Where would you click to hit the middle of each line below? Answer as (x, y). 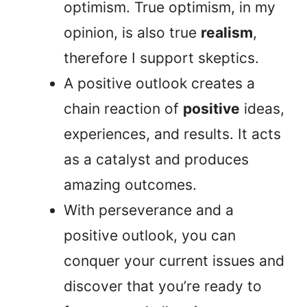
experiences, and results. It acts (172, 134)
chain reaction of (123, 109)
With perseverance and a (149, 210)
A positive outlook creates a (159, 84)
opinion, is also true (132, 33)
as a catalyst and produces (156, 160)
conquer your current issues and (174, 261)
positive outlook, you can (150, 236)
